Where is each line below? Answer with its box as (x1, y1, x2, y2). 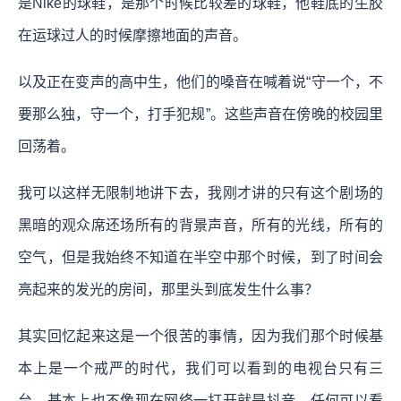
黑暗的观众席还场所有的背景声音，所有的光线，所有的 (18, 217, 383, 233)
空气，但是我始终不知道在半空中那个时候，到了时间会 (18, 249, 383, 265)
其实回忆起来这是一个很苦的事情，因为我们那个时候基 (18, 328, 383, 344)
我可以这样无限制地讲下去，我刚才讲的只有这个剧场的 (18, 184, 383, 200)
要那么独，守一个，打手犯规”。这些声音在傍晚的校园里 (18, 106, 383, 122)
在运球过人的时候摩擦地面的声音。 (18, 27, 247, 43)
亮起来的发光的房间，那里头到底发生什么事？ (18, 281, 319, 297)
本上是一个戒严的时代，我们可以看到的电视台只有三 (18, 360, 383, 376)
